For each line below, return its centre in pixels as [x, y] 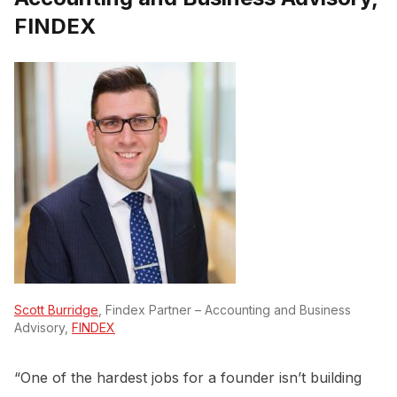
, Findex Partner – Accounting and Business [225, 310]
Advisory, [43, 328]
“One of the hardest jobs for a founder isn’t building [188, 378]
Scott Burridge [56, 310]
